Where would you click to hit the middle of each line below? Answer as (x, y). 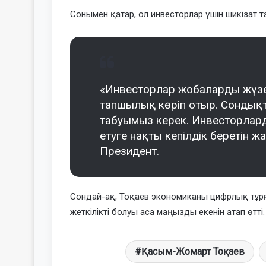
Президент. (129, 151)
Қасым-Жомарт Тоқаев (193, 251)
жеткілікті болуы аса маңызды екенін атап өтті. (167, 212)
